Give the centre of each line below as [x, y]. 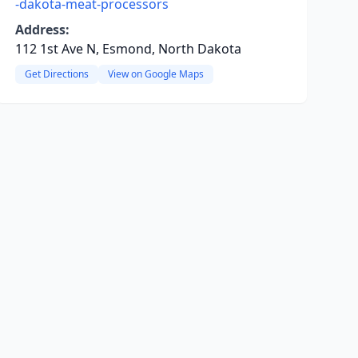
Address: [42, 30]
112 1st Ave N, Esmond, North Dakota [128, 49]
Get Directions [56, 74]
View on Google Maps [155, 74]
